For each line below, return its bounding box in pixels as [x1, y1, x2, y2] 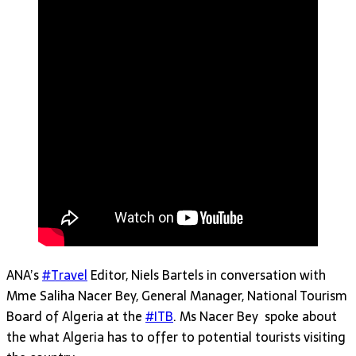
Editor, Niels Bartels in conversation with [87, 264, 326, 285]
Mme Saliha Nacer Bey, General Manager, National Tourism [6, 284, 347, 306]
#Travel [42, 264, 87, 285]
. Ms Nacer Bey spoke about [173, 305, 337, 327]
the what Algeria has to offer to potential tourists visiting [6, 326, 346, 347]
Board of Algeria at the [6, 305, 145, 327]
